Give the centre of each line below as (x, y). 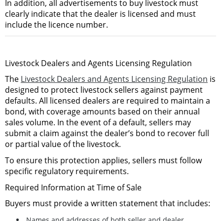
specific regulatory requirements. (67, 171)
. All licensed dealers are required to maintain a (123, 101)
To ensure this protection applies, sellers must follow (103, 161)
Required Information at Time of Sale (73, 187)
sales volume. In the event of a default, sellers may (98, 123)
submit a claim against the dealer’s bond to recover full (107, 133)
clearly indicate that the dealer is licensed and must (100, 14)
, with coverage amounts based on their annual (112, 112)
